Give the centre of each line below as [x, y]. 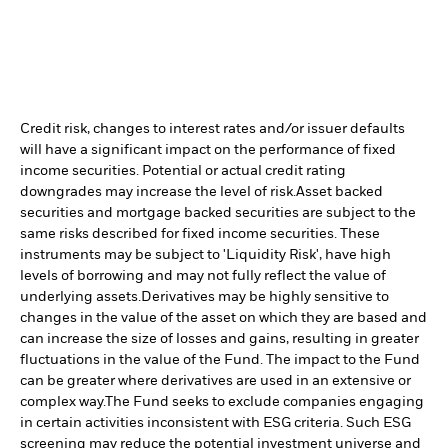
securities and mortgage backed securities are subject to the [218, 213]
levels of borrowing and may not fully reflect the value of [203, 276]
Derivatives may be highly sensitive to [265, 297]
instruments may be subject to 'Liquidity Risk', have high [205, 255]
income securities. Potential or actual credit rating [183, 171]
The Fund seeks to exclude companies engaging [264, 402]
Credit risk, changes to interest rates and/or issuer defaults [212, 129]
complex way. [62, 402]
